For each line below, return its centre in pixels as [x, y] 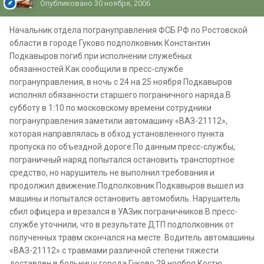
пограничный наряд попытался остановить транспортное [122, 160]
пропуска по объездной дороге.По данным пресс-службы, [122, 147]
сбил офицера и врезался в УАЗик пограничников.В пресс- [123, 212]
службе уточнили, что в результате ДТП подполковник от [122, 225]
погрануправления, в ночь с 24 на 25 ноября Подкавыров [121, 82]
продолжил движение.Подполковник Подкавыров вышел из [127, 186]
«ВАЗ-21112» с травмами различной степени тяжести [114, 251]
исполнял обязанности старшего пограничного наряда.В [120, 95]
